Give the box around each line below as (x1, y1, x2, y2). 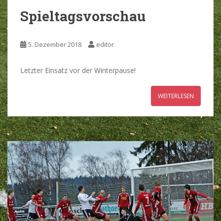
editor (96, 40, 114, 49)
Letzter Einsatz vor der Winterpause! (20, 66, 136, 75)
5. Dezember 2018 (28, 40, 81, 49)
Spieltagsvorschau (20, 7, 146, 25)
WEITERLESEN (158, 92, 194, 100)
